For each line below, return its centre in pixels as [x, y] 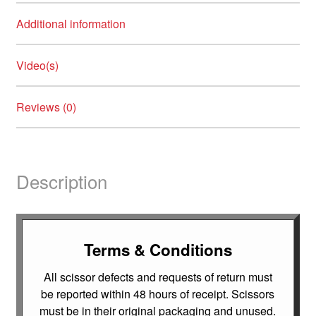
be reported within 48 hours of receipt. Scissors [158, 293]
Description [61, 181]
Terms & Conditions [158, 250]
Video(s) [37, 66]
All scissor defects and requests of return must [158, 276]
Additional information [71, 24]
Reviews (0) [46, 107]
